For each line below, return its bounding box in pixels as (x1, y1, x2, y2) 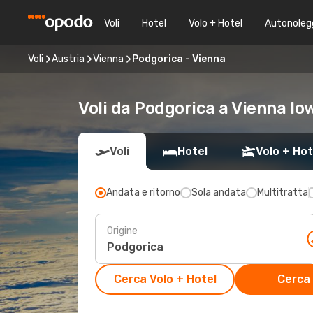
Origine (107, 224, 138, 237)
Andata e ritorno (106, 187, 180, 198)
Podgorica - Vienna (132, 52, 226, 65)
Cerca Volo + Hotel (113, 272, 217, 286)
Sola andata (191, 187, 246, 198)
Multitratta (257, 187, 308, 198)
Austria (52, 52, 85, 65)
